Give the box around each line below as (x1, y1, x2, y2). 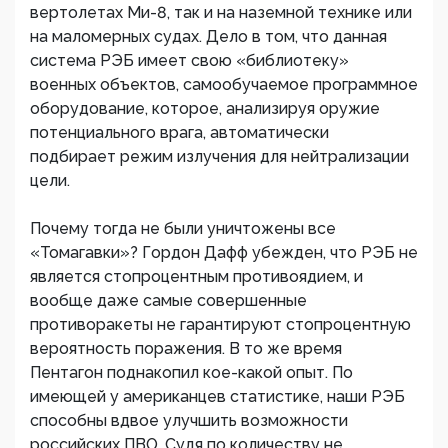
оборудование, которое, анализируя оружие (30, 99, 380, 118)
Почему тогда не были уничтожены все (30, 219, 336, 238)
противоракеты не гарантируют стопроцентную (30, 315, 411, 334)
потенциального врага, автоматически (30, 123, 329, 142)
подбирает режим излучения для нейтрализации (30, 147, 409, 166)
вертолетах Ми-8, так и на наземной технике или (30, 3, 412, 22)
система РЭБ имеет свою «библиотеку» (30, 51, 349, 70)
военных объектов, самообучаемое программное (30, 75, 418, 94)
